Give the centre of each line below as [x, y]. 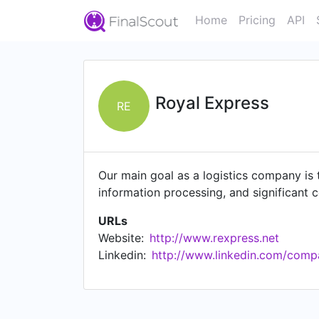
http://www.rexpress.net [214, 238]
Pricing [257, 20]
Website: [121, 238]
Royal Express [212, 103]
